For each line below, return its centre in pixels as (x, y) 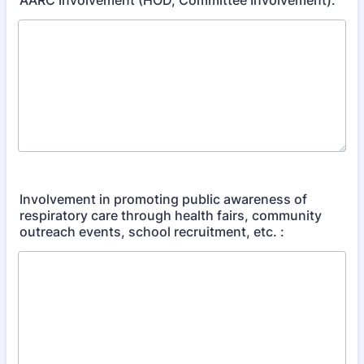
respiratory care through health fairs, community (171, 215)
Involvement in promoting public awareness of (163, 199)
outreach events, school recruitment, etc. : (152, 232)
